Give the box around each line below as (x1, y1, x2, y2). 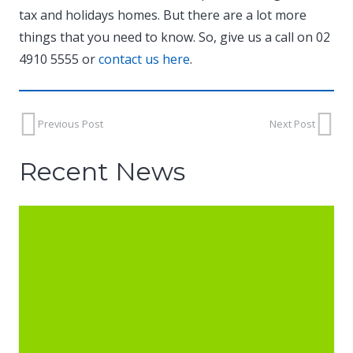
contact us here (98, 50, 190, 69)
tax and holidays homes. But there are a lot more (19, 6, 307, 24)
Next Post (269, 117, 315, 132)
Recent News (19, 156, 185, 188)
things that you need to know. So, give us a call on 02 (19, 28, 330, 46)
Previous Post (38, 117, 103, 132)
